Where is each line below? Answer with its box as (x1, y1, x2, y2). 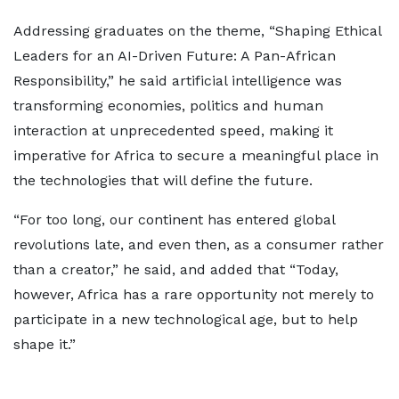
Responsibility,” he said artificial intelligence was (13, 72, 342, 89)
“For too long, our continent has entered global (13, 211, 335, 228)
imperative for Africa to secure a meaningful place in (13, 147, 379, 164)
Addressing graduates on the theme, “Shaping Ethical (13, 22, 381, 39)
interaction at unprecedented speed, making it (13, 122, 333, 139)
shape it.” (13, 336, 76, 353)
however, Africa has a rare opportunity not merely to (13, 286, 374, 303)
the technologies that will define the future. (13, 172, 313, 189)
